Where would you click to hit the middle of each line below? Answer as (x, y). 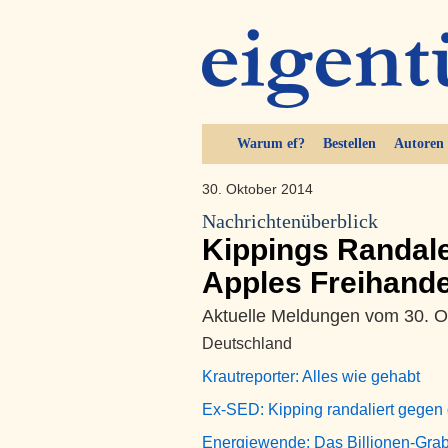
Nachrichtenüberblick (290, 221)
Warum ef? (270, 143)
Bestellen (349, 143)
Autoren (418, 143)
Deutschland (247, 343)
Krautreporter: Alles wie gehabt (311, 376)
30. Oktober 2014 (257, 189)
